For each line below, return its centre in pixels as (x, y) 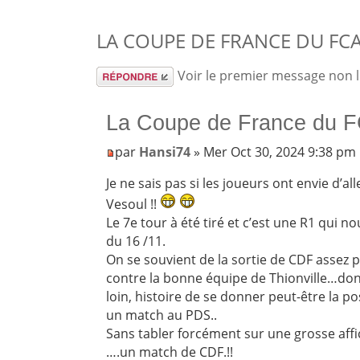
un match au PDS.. (162, 315)
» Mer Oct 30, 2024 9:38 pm (274, 152)
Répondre (126, 76)
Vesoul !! (133, 205)
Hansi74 (165, 152)
